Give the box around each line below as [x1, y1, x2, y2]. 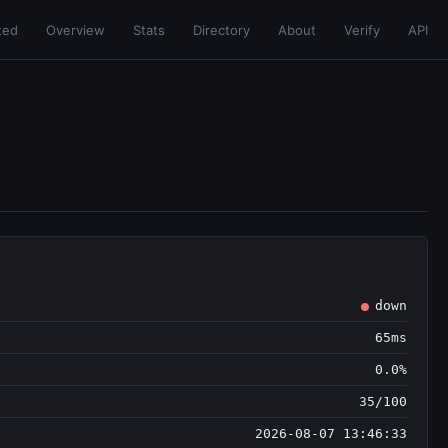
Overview [46, 22, 105, 38]
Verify [344, 22, 380, 38]
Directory [193, 22, 250, 38]
